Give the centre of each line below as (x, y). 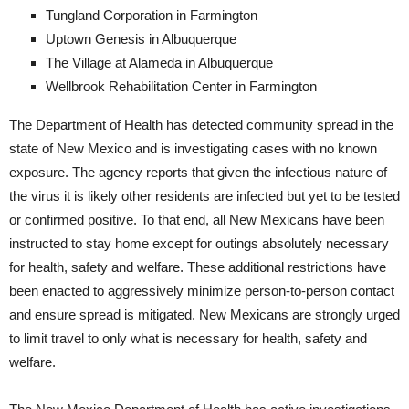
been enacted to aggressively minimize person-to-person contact (202, 291)
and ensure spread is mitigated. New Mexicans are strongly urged (204, 315)
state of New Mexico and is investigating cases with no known (193, 149)
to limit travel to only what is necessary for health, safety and (188, 339)
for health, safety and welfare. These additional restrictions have (198, 267)
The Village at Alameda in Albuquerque (159, 63)
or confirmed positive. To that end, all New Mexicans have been (197, 220)
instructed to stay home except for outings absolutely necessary (199, 244)
